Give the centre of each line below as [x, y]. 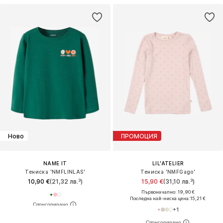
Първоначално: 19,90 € [168, 192]
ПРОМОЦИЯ [139, 136]
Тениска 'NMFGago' [168, 172]
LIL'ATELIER [168, 164]
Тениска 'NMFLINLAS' [55, 172]
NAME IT [55, 164]
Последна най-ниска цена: [160, 199]
